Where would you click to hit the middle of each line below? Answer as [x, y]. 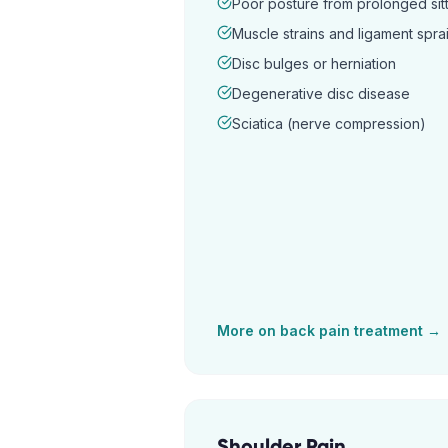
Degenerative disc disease [321, 93]
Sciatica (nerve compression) [329, 123]
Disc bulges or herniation [314, 63]
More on [248, 330]
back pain [315, 330]
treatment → [395, 330]
